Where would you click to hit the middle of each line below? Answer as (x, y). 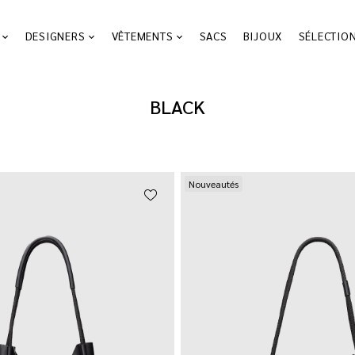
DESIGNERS (55, 36)
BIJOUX (262, 36)
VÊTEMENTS (142, 36)
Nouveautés (213, 183)
